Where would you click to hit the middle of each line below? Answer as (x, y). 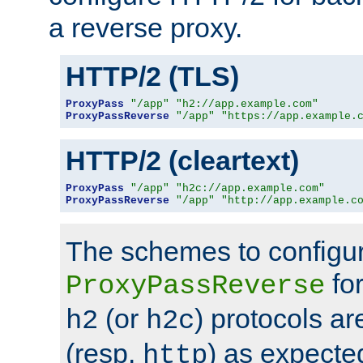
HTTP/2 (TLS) (152, 76)
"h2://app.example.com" (247, 104)
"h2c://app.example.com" (250, 188)
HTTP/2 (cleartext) (182, 160)
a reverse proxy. (145, 27)
